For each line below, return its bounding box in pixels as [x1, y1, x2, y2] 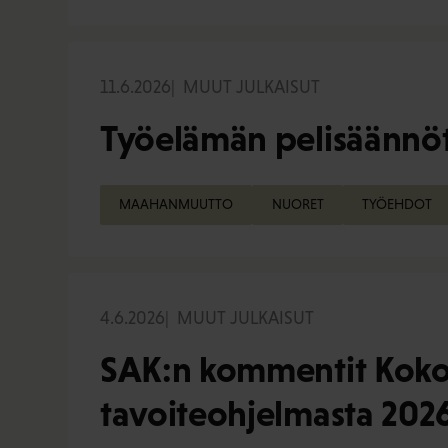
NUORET [271, 196, 324, 213]
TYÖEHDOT [361, 196, 432, 213]
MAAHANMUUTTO [119, 196, 234, 213]
